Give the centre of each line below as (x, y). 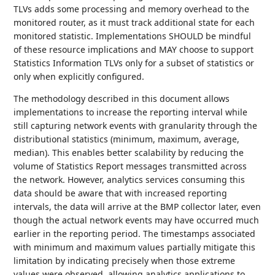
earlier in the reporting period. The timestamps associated (135, 234)
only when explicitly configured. (79, 77)
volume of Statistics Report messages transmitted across (130, 166)
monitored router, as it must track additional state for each (134, 23)
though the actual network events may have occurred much (137, 220)
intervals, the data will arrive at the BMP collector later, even (137, 207)
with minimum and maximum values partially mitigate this (135, 247)
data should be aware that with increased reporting (121, 193)
